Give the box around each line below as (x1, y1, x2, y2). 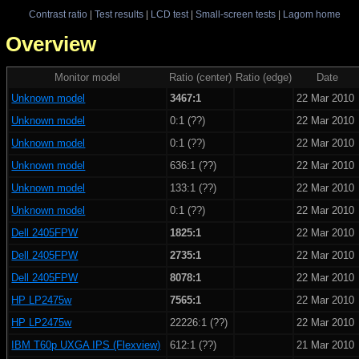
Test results (94, 9, 143, 19)
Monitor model (54, 71, 120, 83)
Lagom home (282, 9, 341, 19)
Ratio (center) (169, 71, 232, 83)
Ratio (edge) (236, 71, 292, 83)
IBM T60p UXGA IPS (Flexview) (11, 338, 161, 351)
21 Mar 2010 (296, 338, 355, 351)
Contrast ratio (28, 9, 87, 19)
